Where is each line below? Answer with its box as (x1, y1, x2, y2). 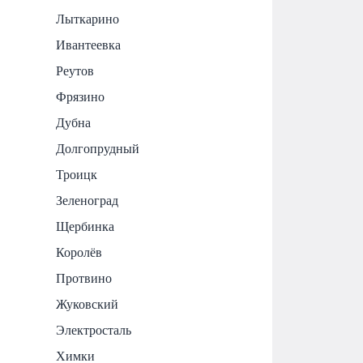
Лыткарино (56, 11, 120, 26)
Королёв (56, 245, 103, 259)
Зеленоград (56, 193, 119, 207)
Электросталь (56, 322, 132, 337)
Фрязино (56, 89, 105, 104)
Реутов (56, 63, 95, 78)
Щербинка (56, 219, 115, 233)
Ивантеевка (56, 37, 122, 52)
